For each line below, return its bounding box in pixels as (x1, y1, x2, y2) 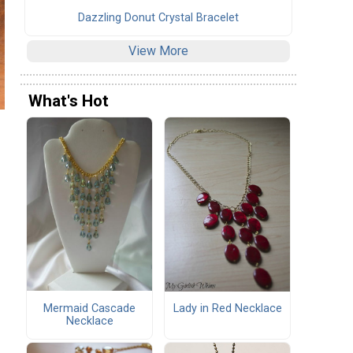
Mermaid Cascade (43, 301, 136, 315)
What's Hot (28, 91, 109, 111)
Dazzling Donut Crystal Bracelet (78, 10, 239, 24)
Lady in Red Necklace (173, 302, 282, 316)
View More (128, 43, 188, 59)
